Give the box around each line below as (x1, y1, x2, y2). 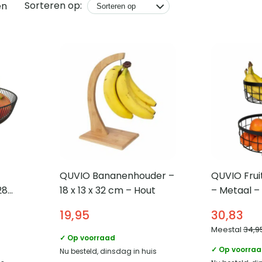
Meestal (211, 224, 243, 236)
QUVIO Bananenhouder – (59, 169, 174, 183)
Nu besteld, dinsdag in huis (59, 246, 157, 257)
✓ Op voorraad (59, 233, 115, 243)
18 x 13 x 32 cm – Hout (59, 184, 156, 198)
